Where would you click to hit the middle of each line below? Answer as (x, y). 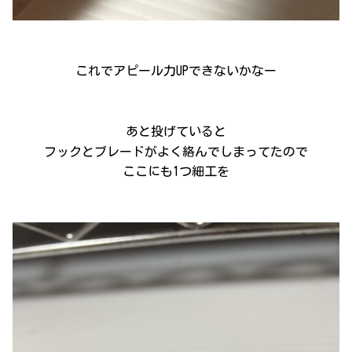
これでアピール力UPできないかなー (176, 71)
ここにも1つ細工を (176, 172)
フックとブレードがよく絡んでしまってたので (176, 151)
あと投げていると (176, 132)
